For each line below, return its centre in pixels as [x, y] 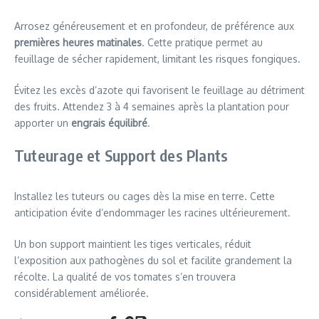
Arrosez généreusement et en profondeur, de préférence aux [154, 26]
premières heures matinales [78, 42]
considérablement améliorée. [82, 293]
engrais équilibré [109, 122]
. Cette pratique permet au [202, 42]
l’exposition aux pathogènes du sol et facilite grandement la [153, 260]
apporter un [43, 122]
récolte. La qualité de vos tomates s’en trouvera [125, 276]
